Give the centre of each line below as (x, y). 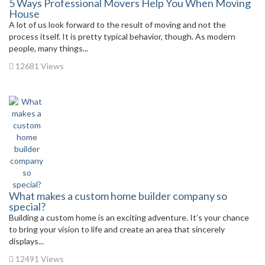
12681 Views (39, 66)
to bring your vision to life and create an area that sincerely (117, 229)
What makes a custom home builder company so (118, 196)
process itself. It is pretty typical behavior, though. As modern (122, 36)
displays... (26, 241)
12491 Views (39, 259)
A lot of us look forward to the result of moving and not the (117, 25)
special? (27, 206)
